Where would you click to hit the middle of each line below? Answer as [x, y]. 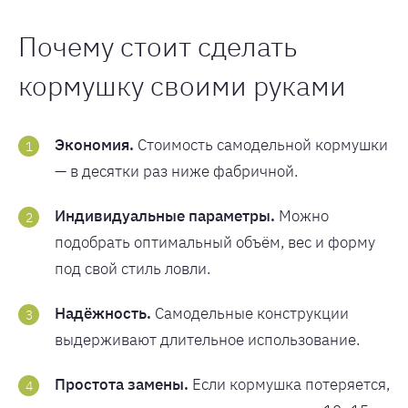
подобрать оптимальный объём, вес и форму [215, 242]
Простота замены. [122, 384]
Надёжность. [103, 313]
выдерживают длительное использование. [207, 340]
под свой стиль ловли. [133, 269]
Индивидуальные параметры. [165, 216]
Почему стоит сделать [158, 46]
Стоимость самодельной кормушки [261, 145]
